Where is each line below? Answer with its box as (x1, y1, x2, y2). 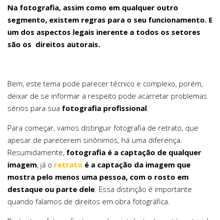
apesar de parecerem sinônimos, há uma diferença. (7, 135, 182, 145)
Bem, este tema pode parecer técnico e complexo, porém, (7, 79, 203, 89)
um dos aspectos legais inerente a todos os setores (7, 27, 200, 37)
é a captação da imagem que (82, 160, 191, 170)
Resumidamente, (7, 147, 66, 158)
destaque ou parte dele (7, 184, 95, 194)
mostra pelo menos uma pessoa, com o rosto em (7, 172, 189, 182)
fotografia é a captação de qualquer (66, 147, 201, 158)
